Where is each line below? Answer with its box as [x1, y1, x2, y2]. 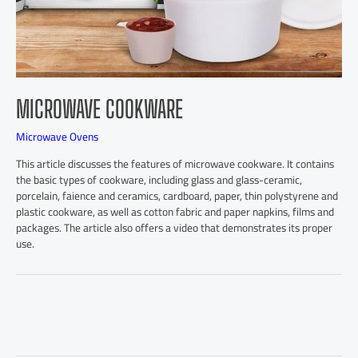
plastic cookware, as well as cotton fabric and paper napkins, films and [16, 201, 334, 223]
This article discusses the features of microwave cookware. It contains [16, 153, 334, 175]
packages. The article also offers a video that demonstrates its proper [16, 217, 332, 239]
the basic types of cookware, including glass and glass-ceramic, [16, 169, 302, 191]
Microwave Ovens [16, 126, 98, 148]
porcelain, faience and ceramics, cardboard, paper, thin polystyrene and [16, 185, 338, 207]
